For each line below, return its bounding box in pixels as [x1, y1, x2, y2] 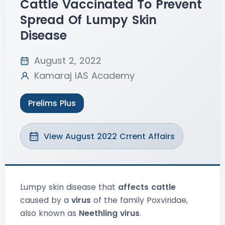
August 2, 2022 [34, 54, 101, 67]
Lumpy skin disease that [20, 181, 118, 193]
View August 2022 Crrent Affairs [44, 130, 175, 142]
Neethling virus [79, 207, 140, 219]
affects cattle [118, 181, 176, 193]
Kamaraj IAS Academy [34, 69, 135, 82]
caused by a [20, 194, 71, 206]
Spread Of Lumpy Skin [20, 12, 157, 29]
